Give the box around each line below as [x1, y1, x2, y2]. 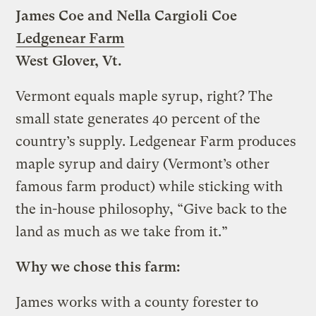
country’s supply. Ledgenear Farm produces [16, 133, 297, 150]
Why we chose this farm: [16, 258, 181, 275]
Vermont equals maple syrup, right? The [16, 87, 274, 104]
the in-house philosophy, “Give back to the [16, 200, 288, 217]
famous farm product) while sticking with [16, 178, 284, 195]
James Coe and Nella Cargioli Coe [16, 7, 238, 24]
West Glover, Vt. [16, 52, 123, 69]
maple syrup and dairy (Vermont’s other [16, 155, 270, 172]
